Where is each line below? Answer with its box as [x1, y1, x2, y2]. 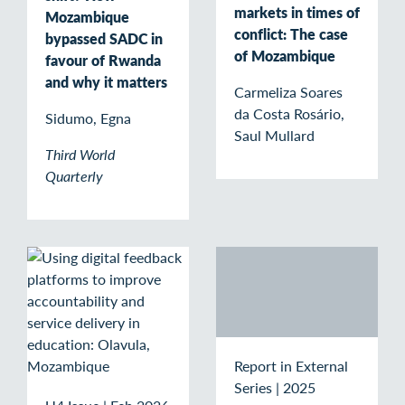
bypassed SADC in [45, 27, 163, 49]
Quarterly [45, 165, 103, 186]
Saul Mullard [234, 125, 315, 146]
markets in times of [234, 2, 360, 24]
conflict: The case [234, 24, 348, 45]
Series [234, 376, 272, 398]
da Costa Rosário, [234, 103, 344, 125]
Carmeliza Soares [234, 81, 343, 103]
